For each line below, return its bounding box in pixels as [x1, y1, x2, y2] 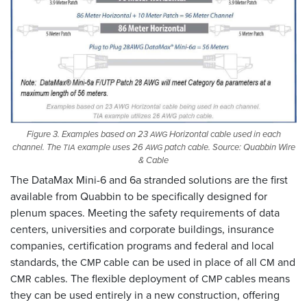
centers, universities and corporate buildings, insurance [10, 221, 274, 237]
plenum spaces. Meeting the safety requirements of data [10, 204, 280, 221]
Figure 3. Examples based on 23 [26, 127, 150, 140]
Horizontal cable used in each [167, 127, 281, 140]
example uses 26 [75, 140, 145, 153]
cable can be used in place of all [101, 254, 260, 270]
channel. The [12, 140, 63, 153]
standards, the [10, 254, 80, 270]
